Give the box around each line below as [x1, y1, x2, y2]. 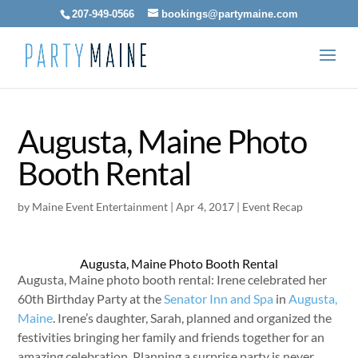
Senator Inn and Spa [164, 291, 274, 306]
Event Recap [242, 200, 304, 213]
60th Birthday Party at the [18, 291, 165, 306]
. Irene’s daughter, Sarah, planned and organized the [53, 310, 332, 325]
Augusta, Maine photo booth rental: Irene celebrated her [18, 272, 328, 287]
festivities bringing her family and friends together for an [18, 329, 325, 344]
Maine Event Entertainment [32, 200, 169, 213]
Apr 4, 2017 [176, 200, 235, 213]
